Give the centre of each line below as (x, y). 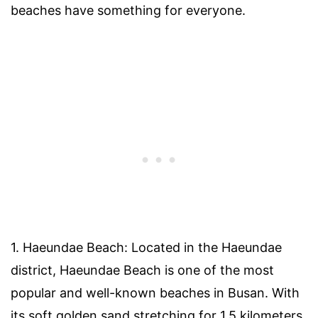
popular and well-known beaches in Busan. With (155, 292)
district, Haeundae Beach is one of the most (142, 270)
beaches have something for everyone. (128, 10)
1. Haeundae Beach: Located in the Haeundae (146, 247)
